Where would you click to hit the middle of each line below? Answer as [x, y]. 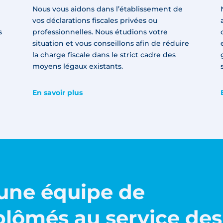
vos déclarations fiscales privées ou [95, 21]
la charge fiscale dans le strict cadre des [104, 55]
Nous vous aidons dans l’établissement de [107, 9]
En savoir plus [57, 92]
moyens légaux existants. [77, 66]
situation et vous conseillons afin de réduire [111, 44]
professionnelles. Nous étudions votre [100, 32]
